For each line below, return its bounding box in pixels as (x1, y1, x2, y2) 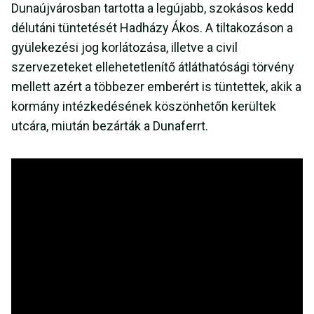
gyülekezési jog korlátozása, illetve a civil (11, 40, 238, 55)
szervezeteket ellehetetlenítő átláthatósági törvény (11, 60, 294, 75)
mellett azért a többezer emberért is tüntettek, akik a (11, 79, 301, 95)
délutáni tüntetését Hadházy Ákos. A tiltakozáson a (11, 20, 293, 36)
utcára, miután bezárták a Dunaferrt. (11, 118, 208, 134)
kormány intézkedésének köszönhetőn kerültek (11, 99, 276, 114)
